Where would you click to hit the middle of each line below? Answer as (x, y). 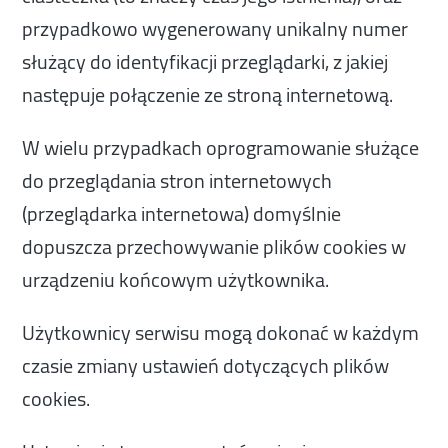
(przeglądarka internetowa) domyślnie (182, 214)
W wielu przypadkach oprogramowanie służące (221, 148)
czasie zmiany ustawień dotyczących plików (206, 365)
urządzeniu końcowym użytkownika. (176, 280)
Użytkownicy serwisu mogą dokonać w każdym (221, 332)
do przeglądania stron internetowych (177, 181)
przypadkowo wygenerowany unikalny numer (215, 29)
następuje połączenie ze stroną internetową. (208, 95)
